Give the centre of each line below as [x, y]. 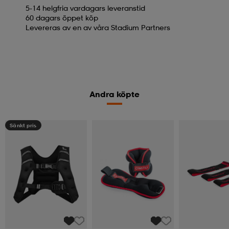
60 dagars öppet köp [62, 17]
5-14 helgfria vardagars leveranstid [85, 8]
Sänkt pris [23, 125]
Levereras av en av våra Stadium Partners [98, 27]
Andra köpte [114, 94]
